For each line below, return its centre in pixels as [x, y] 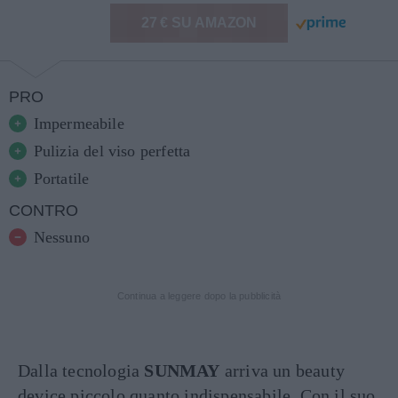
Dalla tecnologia [81, 370]
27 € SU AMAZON [199, 23]
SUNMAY [182, 370]
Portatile [61, 179]
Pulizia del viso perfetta [112, 151]
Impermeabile [79, 123]
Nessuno [61, 237]
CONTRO [44, 211]
